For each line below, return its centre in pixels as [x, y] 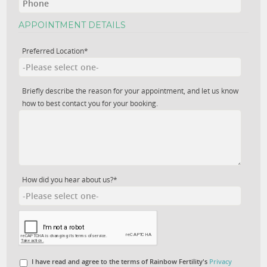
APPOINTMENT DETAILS [72, 25]
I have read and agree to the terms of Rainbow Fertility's [121, 261]
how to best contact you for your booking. [90, 103]
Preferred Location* [55, 51]
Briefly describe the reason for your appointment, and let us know [131, 91]
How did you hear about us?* [70, 179]
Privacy [221, 261]
